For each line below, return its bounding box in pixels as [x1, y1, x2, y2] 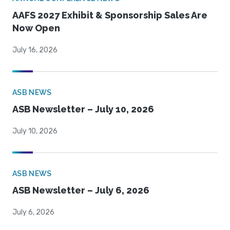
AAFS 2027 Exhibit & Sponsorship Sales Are [12, 10, 207, 21]
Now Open [12, 23, 60, 34]
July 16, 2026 [12, 46, 57, 55]
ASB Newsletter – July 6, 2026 [12, 185, 149, 196]
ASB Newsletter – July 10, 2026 [12, 104, 154, 115]
